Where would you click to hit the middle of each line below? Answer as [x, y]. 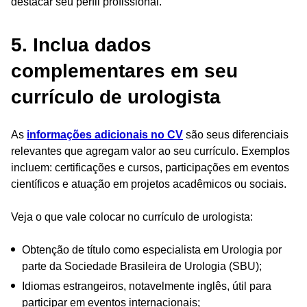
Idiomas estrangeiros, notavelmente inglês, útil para [147, 286]
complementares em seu [124, 71]
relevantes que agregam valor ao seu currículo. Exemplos [150, 151]
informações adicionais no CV [105, 134]
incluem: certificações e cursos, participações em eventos [150, 167]
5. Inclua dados [81, 45]
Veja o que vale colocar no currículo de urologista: [132, 217]
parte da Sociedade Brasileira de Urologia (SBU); [142, 266]
